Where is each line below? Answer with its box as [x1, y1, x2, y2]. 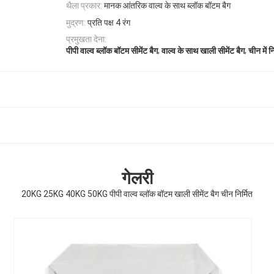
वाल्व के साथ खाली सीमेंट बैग [161, 45, 245, 56]
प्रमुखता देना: [66, 34, 106, 45]
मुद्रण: [66, 17, 86, 28]
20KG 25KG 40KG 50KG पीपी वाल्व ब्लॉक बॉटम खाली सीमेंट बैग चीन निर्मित [21, 188, 253, 199]
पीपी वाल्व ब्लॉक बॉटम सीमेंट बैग [66, 45, 158, 56]
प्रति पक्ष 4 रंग [87, 17, 130, 28]
